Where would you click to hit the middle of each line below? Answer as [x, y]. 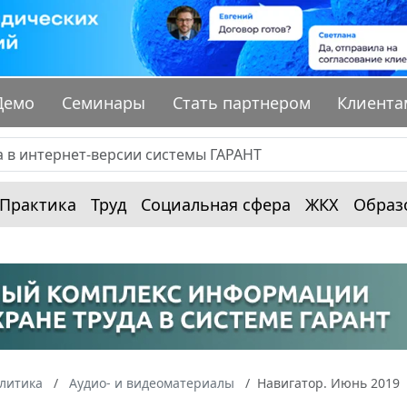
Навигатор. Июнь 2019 [328, 382]
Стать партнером [241, 103]
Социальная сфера [216, 205]
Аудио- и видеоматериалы [152, 382]
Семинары [104, 103]
